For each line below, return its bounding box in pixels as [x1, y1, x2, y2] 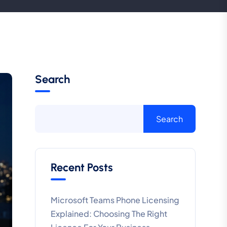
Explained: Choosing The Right [50, 208, 167, 219]
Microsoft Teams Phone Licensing [50, 195, 179, 205]
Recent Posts [50, 161, 113, 174]
